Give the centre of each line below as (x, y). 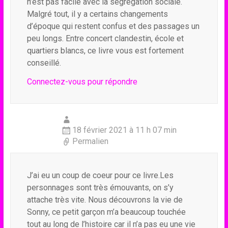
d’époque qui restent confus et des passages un (113, 26)
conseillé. (44, 63)
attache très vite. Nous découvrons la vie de (105, 200)
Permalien (90, 141)
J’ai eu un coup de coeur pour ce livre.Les (100, 175)
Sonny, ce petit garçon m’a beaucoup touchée (106, 212)
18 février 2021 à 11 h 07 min (124, 130)
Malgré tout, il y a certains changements (97, 14)
